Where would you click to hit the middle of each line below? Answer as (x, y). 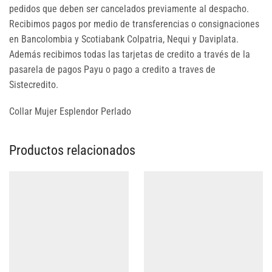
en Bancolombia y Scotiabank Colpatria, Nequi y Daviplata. (124, 39)
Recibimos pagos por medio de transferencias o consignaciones (134, 24)
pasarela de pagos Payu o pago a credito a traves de (112, 70)
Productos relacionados (72, 150)
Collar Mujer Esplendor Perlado (70, 111)
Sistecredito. (34, 85)
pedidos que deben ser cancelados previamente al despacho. (129, 9)
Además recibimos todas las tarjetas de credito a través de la (130, 55)
